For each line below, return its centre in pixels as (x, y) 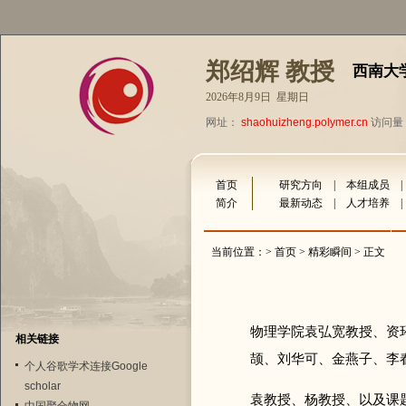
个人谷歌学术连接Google (86, 366)
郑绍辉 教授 (270, 72)
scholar (42, 386)
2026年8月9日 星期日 (257, 97)
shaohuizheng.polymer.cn (304, 122)
